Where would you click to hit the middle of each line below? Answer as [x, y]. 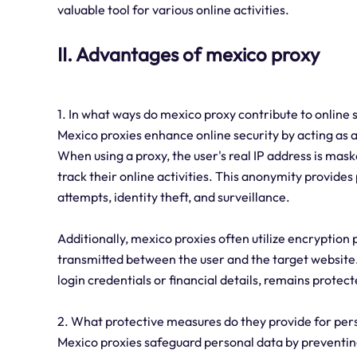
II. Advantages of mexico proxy [188, 55]
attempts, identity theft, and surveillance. [174, 197]
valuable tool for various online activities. [173, 10]
